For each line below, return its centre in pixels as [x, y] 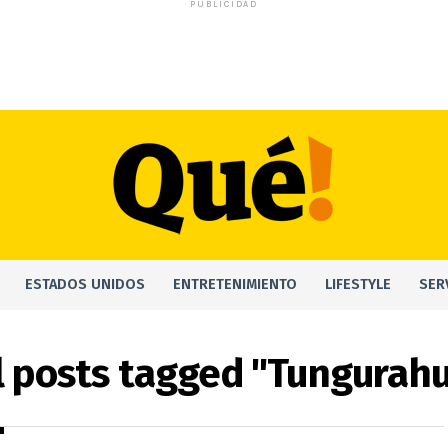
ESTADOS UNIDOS [85, 284]
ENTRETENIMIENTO [235, 284]
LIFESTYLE [358, 284]
